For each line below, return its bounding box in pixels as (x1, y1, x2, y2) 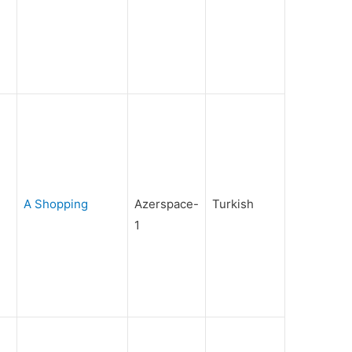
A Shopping (24, 196, 89, 212)
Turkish (212, 196, 255, 212)
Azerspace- (134, 196, 200, 212)
